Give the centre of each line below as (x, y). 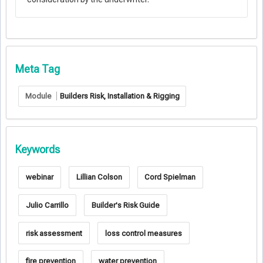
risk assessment (54, 233)
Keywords (38, 149)
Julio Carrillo (47, 205)
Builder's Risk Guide (125, 205)
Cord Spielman (170, 177)
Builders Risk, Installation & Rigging (119, 96)
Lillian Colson (99, 177)
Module (39, 96)
